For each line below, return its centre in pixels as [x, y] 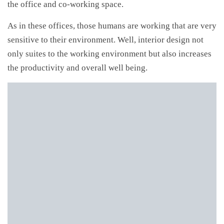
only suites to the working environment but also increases [109, 53]
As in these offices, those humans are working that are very [112, 25]
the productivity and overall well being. [77, 67]
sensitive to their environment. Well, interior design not [105, 39]
